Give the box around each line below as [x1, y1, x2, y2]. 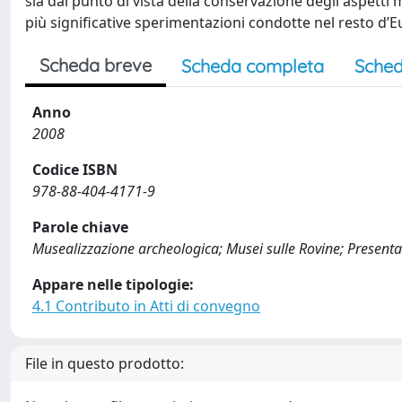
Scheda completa [181, 55, 324, 77]
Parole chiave [32, 217, 128, 237]
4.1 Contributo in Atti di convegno [32, 296, 260, 316]
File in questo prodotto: [25, 354, 184, 373]
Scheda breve [39, 54, 152, 76]
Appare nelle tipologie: [32, 275, 194, 294]
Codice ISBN [32, 160, 118, 179]
